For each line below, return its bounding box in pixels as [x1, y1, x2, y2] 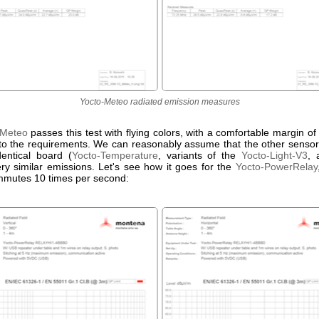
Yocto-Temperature [71, 150, 158, 161]
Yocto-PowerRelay [235, 161, 318, 172]
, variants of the [157, 150, 241, 161]
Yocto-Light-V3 [241, 150, 308, 161]
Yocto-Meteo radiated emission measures [79, 97, 240, 107]
